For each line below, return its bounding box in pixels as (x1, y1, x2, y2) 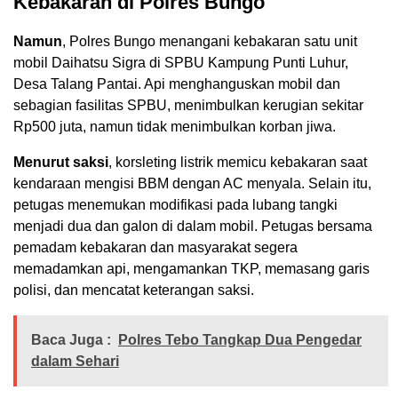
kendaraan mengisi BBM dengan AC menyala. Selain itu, (13, 176, 371, 192)
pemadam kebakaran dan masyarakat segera (13, 240, 298, 256)
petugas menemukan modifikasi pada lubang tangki (13, 197, 338, 213)
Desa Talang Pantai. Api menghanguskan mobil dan (13, 76, 340, 92)
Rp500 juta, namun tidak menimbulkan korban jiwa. (13, 119, 336, 135)
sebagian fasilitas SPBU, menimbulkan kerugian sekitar (13, 98, 363, 114)
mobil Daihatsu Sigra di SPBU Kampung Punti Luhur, (13, 55, 348, 71)
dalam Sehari (31, 354, 119, 370)
